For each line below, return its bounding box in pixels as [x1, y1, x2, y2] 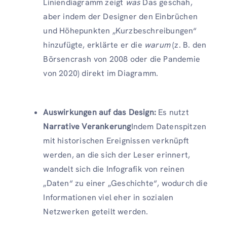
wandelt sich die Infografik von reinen [43, 163, 184, 174]
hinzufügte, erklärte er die [43, 39, 144, 50]
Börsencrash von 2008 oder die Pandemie [43, 53, 200, 64]
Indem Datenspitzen [131, 121, 207, 132]
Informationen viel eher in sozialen [43, 192, 174, 203]
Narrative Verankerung [43, 121, 131, 132]
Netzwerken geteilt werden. [43, 206, 148, 217]
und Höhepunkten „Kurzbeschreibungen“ [43, 25, 197, 36]
